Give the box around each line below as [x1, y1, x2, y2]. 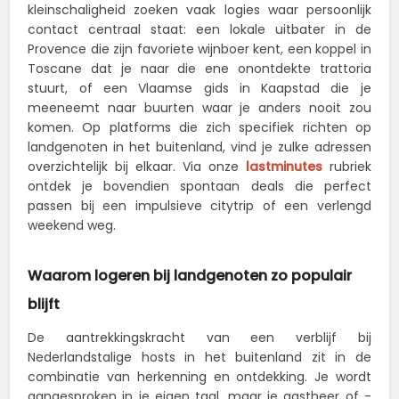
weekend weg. [28, 216, 117, 235]
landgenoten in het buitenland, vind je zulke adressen [28, 138, 371, 157]
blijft [28, 294, 61, 315]
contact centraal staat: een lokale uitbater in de [28, 20, 371, 39]
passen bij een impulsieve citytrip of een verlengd [28, 197, 371, 216]
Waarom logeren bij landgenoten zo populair [28, 265, 353, 287]
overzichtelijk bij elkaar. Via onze [28, 158, 246, 176]
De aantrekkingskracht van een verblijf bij [28, 329, 371, 347]
